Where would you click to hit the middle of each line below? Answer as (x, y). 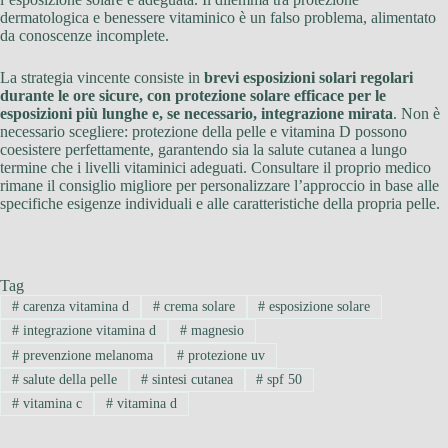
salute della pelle (67, 379)
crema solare (197, 306)
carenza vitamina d (73, 306)
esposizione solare (318, 306)
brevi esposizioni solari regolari (308, 77)
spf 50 (283, 379)
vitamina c (50, 404)
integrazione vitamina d (87, 331)
